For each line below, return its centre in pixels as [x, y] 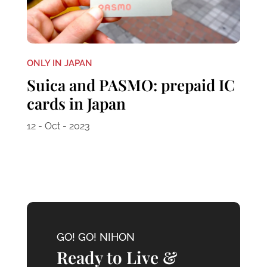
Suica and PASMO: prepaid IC [131, 85]
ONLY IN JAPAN [59, 63]
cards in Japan [76, 103]
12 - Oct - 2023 [58, 126]
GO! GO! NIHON [95, 237]
